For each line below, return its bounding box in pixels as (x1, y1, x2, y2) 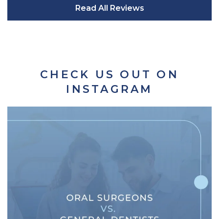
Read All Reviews (75, 3, 144, 13)
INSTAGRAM (66, 82, 153, 96)
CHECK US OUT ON (40, 67, 179, 81)
